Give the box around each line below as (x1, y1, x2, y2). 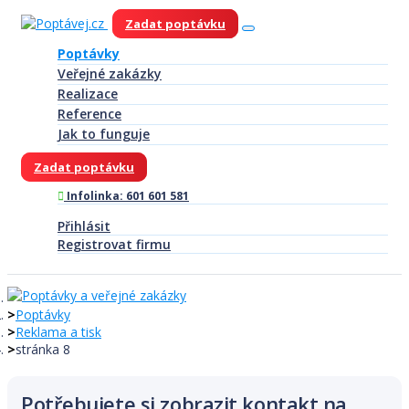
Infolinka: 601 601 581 (64, 188, 189, 204)
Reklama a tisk (16, 323, 101, 341)
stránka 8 (16, 341, 70, 358)
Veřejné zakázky (58, 65, 162, 82)
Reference (58, 105, 121, 122)
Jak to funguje (58, 125, 150, 142)
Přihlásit (58, 217, 110, 235)
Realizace (58, 85, 118, 102)
